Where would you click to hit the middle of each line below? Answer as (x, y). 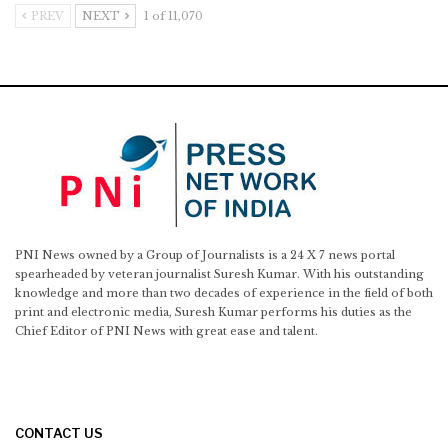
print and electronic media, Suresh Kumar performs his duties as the (213, 311)
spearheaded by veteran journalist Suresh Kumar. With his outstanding (219, 273)
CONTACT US (59, 433)
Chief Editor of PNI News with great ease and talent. (166, 330)
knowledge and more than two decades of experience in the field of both (224, 292)
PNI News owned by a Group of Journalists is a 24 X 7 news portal (205, 254)
